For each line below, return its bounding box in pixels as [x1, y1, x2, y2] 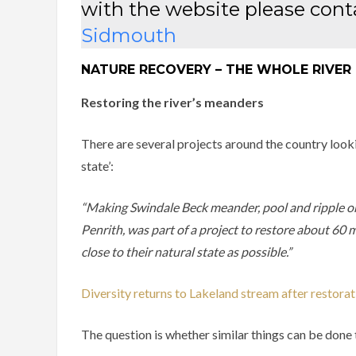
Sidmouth [81, 24, 176, 48]
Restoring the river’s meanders [81, 95, 264, 110]
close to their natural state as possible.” [81, 244, 294, 260]
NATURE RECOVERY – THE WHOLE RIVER [81, 62, 351, 78]
